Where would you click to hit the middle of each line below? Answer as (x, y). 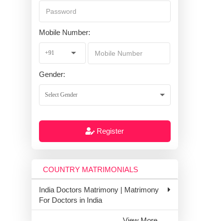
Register (110, 131)
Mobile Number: (65, 32)
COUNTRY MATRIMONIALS (91, 169)
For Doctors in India (71, 200)
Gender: (52, 74)
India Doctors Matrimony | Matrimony (99, 189)
